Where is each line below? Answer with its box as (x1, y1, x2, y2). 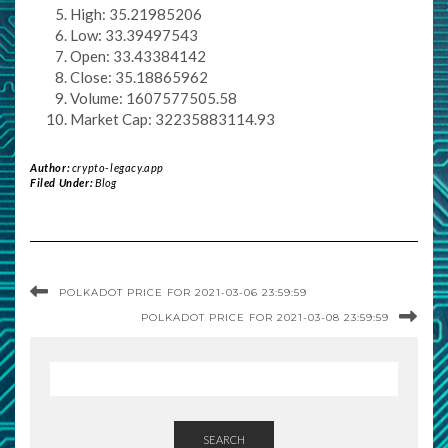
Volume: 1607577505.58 (70, 89, 237, 107)
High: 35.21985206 (70, 5, 202, 23)
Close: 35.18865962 (70, 68, 208, 86)
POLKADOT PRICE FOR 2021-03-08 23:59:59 (141, 311, 389, 324)
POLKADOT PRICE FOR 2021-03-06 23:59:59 (59, 286, 307, 299)
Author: (30, 161, 72, 174)
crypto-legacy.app (71, 161, 165, 174)
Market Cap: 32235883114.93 (70, 110, 275, 128)
